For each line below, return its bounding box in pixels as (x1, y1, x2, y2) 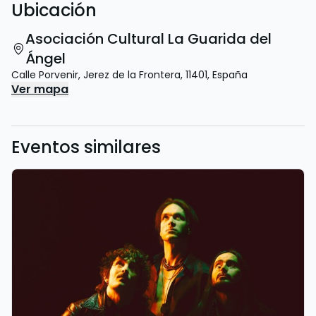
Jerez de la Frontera (83, 68, 181, 82)
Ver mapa (11, 81, 68, 97)
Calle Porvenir (11, 68, 78, 82)
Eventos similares (11, 135, 161, 159)
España (212, 68, 248, 82)
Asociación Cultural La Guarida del (25, 29, 272, 49)
